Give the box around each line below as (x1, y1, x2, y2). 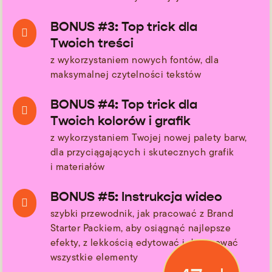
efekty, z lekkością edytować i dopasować (50, 235, 239, 250)
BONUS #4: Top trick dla (50, 96, 197, 112)
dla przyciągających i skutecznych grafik (50, 144, 234, 159)
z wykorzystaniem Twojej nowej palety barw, (50, 130, 247, 144)
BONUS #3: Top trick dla (50, 18, 197, 35)
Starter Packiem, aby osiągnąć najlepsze (50, 220, 231, 235)
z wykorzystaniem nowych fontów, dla (50, 52, 219, 67)
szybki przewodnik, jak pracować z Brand (50, 206, 233, 220)
